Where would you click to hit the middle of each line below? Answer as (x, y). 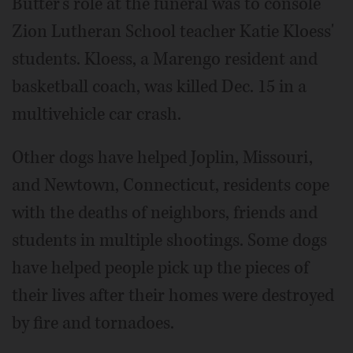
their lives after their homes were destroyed (173, 296)
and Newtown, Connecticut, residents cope (171, 186)
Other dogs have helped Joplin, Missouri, (162, 158)
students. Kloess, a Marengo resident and (165, 59)
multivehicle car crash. (97, 115)
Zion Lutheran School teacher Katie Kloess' (173, 32)
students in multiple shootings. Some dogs (169, 241)
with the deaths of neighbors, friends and (165, 213)
